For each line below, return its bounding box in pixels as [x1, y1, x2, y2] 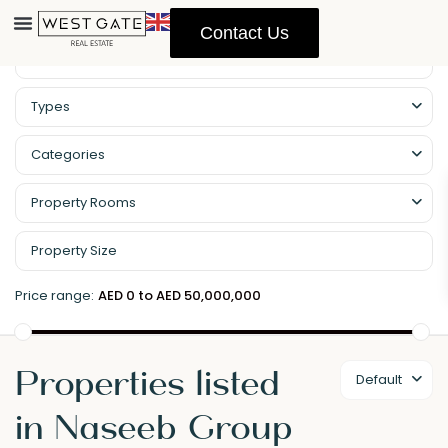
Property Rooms [31, 193, 136, 212]
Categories [31, 145, 105, 164]
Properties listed [15, 361, 280, 405]
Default [356, 370, 402, 389]
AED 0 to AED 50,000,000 [98, 286, 261, 305]
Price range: [15, 286, 94, 305]
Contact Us [200, 23, 289, 43]
